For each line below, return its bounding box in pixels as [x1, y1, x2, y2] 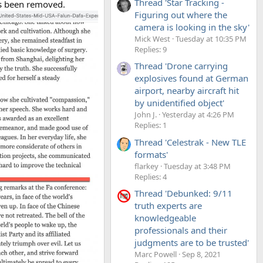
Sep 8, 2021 [182, 248, 221, 259]
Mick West [134, 33, 170, 44]
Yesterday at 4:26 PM [162, 109, 234, 120]
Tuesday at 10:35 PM [176, 33, 247, 44]
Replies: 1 [134, 120, 167, 131]
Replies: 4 [134, 171, 167, 182]
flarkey [134, 160, 159, 171]
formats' [134, 148, 168, 160]
